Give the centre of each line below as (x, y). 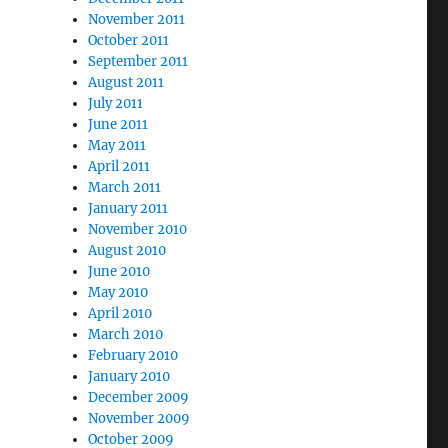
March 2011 (125, 187)
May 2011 (117, 145)
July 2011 (116, 103)
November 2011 (137, 19)
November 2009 (139, 418)
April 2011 (119, 166)
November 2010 (138, 229)
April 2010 (120, 313)
